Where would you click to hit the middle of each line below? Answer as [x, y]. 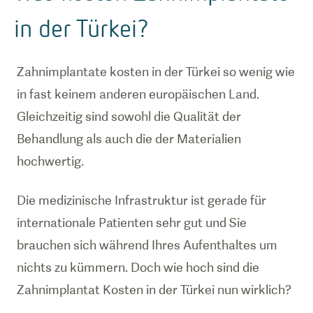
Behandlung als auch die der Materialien [129, 139]
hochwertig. [50, 161]
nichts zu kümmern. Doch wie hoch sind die [138, 267]
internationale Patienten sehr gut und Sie [132, 223]
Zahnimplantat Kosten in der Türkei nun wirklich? [154, 290]
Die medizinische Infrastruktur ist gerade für [141, 200]
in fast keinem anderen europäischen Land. [138, 94]
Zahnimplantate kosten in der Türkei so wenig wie [156, 72]
